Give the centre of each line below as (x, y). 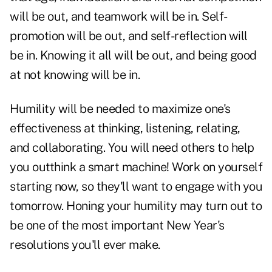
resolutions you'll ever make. (85, 245)
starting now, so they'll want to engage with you (136, 187)
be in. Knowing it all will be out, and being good (133, 56)
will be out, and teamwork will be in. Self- (119, 17)
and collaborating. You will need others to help (132, 148)
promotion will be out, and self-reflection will (129, 36)
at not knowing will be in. (75, 75)
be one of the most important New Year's (117, 226)
